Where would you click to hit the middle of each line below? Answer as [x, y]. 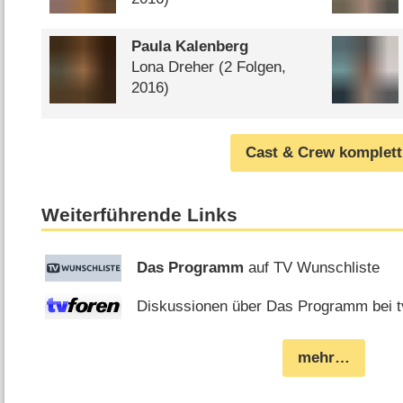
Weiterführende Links [140, 215]
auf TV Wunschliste [312, 268]
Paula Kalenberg [189, 47]
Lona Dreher [172, 67]
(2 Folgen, [250, 67]
